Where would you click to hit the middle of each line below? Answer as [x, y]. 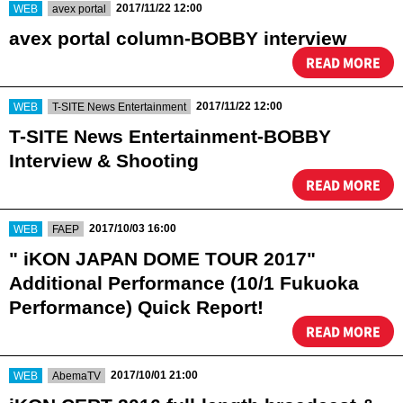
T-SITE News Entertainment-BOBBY [170, 136]
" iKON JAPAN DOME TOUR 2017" [162, 259]
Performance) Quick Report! [136, 307]
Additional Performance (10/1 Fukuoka [184, 283]
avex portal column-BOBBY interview [178, 38]
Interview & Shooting [104, 161]
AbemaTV [76, 376]
